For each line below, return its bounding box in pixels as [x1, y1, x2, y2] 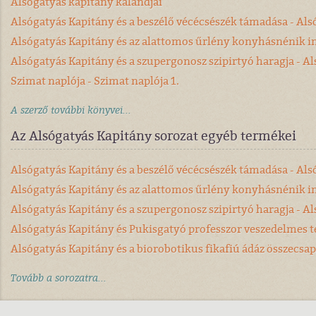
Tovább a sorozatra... [11, 271, 107, 285]
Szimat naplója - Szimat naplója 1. [11, 73, 179, 88]
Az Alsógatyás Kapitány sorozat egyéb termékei [11, 127, 296, 145]
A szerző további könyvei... [11, 103, 131, 117]
